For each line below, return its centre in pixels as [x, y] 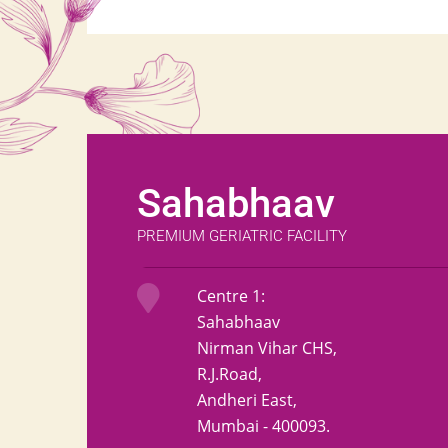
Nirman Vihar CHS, [267, 348]
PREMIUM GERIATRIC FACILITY [242, 236]
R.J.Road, [229, 374]
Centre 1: [231, 296]
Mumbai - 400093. [263, 426]
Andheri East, [247, 400]
